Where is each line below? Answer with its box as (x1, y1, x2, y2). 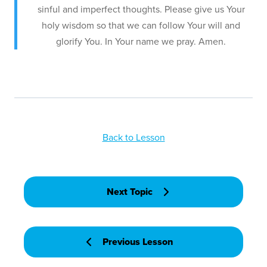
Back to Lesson (102, 131, 165, 145)
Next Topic (106, 185, 153, 199)
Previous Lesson (103, 235, 173, 249)
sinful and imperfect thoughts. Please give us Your (37, 2, 245, 17)
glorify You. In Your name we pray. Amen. (56, 35, 226, 49)
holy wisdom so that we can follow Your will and (42, 18, 240, 33)
